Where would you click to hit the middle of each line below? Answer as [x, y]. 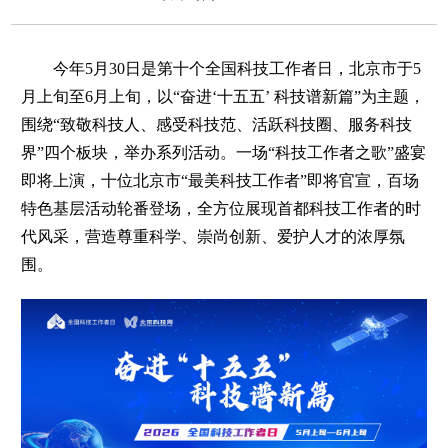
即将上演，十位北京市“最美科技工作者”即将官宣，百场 [220, 180]
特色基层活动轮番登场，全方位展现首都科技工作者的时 [221, 208]
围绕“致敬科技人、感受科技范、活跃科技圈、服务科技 [217, 124]
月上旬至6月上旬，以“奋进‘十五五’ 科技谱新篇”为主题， [223, 96]
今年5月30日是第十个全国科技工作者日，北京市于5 [221, 68]
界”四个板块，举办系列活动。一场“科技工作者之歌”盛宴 [224, 152]
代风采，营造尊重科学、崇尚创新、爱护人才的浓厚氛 [213, 236]
